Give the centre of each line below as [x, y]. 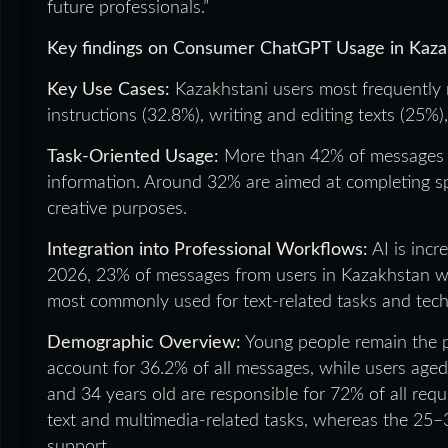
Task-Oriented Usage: [133, 157]
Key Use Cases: [108, 90]
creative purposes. [117, 209]
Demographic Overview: [144, 343]
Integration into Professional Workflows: [207, 250]
